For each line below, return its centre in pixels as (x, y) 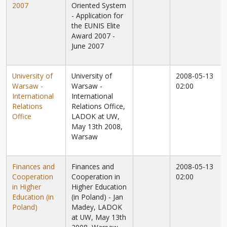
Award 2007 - (93, 36)
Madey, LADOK (97, 207)
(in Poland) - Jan (98, 197)
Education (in (33, 197)
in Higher (27, 187)
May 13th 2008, (97, 127)
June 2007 (88, 46)
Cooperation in (96, 177)
